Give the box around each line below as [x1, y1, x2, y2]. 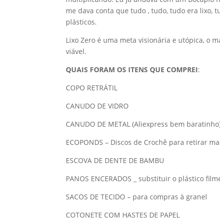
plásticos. [66, 17, 97, 27]
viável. [66, 46, 87, 56]
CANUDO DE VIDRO [66, 101, 129, 110]
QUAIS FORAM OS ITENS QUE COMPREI [66, 64, 198, 74]
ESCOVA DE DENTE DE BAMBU [66, 155, 165, 165]
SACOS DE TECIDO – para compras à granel [66, 192, 208, 201]
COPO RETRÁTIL [66, 82, 118, 92]
